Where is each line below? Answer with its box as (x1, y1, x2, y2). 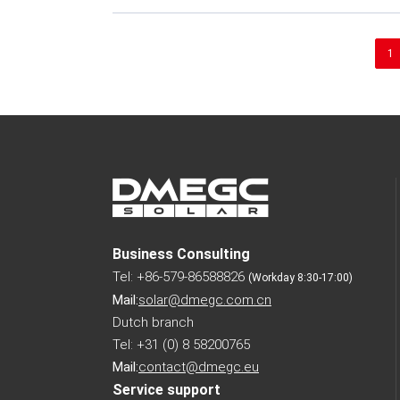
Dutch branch (112, 314, 194, 331)
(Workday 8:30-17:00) (248, 271, 353, 285)
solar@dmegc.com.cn (138, 292, 271, 309)
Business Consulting (112, 246, 250, 263)
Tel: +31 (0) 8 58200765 (112, 337, 250, 354)
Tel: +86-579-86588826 (112, 269, 248, 286)
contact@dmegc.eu (138, 359, 259, 376)
